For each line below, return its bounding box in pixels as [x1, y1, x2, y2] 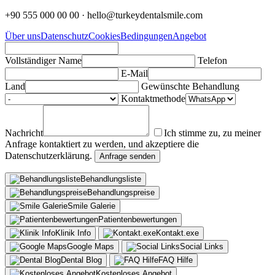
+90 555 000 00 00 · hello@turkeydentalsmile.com [5, 9, 203, 20]
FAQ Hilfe [158, 255, 193, 265]
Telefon [198, 55, 227, 66]
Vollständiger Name [5, 55, 82, 66]
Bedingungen [120, 30, 172, 41]
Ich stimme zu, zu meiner [164, 127, 261, 138]
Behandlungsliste [80, 174, 141, 184]
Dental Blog [61, 255, 102, 265]
